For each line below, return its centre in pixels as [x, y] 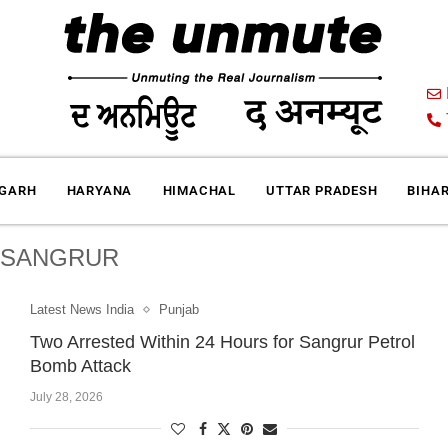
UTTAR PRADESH [322, 190]
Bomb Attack [80, 366]
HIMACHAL [199, 190]
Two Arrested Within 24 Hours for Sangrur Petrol [222, 342]
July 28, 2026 [66, 397]
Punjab [178, 309]
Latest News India [81, 309]
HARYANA [99, 190]
